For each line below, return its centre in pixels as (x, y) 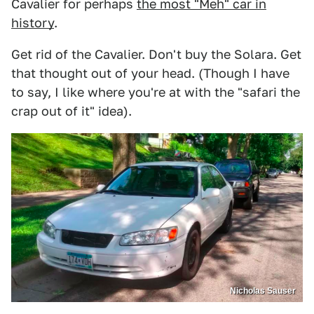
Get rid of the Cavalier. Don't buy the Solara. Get (156, 54)
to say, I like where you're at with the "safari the (156, 92)
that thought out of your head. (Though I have (150, 73)
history (33, 23)
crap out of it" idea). (71, 111)
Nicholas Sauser (263, 291)
